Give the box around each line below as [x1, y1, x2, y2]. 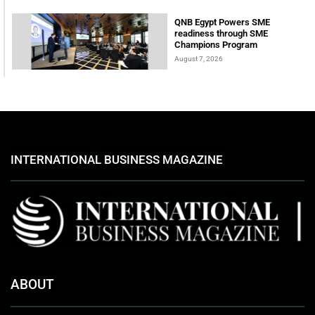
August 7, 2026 [174, 54, 223, 63]
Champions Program [174, 39, 257, 50]
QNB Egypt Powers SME [174, 16, 270, 27]
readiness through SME [174, 27, 268, 39]
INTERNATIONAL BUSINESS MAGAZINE [11, 152, 223, 167]
